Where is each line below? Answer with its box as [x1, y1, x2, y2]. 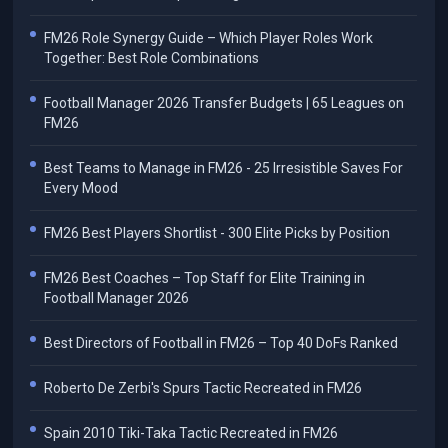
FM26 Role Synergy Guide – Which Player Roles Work [44, 30, 374, 47]
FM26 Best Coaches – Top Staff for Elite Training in [44, 270, 366, 287]
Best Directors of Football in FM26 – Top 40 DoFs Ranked [44, 335, 399, 352]
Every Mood [44, 180, 119, 197]
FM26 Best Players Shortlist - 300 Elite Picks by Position [44, 225, 391, 242]
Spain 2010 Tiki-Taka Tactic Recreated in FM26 [44, 425, 339, 442]
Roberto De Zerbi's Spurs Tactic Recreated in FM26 [44, 380, 363, 397]
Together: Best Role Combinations [44, 50, 260, 67]
